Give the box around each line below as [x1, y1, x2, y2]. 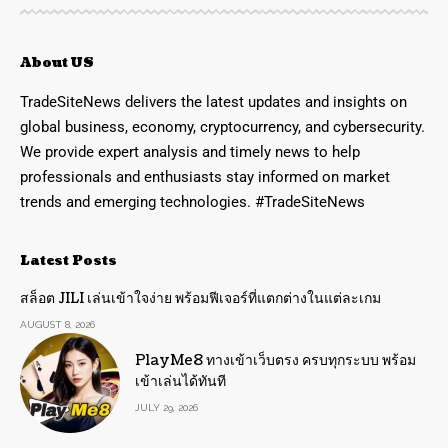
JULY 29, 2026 [135, 402, 198, 414]
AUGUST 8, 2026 [20, 319, 95, 331]
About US [20, 54, 94, 73]
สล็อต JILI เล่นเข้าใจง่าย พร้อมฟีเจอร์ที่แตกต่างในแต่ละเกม [20, 289, 381, 309]
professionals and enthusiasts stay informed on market [20, 168, 390, 187]
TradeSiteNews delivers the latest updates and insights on [20, 93, 407, 112]
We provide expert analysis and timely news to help [20, 143, 360, 162]
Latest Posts [20, 252, 117, 271]
